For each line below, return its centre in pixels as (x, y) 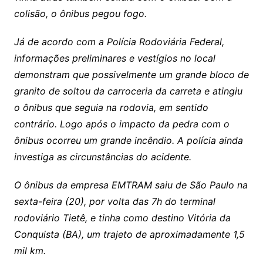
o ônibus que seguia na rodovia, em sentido (111, 107)
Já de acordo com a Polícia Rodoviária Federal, (119, 41)
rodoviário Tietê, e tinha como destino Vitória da (122, 218)
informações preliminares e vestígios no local (114, 58)
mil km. (30, 250)
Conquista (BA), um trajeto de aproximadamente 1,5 (129, 234)
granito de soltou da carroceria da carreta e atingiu (128, 91)
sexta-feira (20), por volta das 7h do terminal (114, 201)
